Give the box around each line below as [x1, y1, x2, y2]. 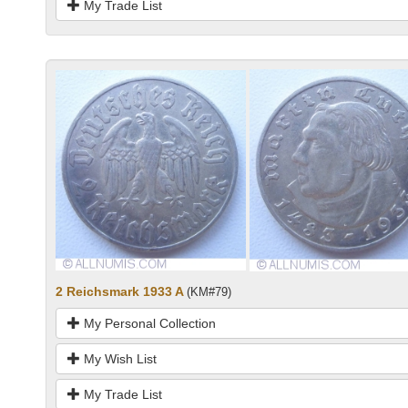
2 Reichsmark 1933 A [56, 284, 183, 300]
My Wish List [80, 352, 157, 367]
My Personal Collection [80, 316, 216, 331]
